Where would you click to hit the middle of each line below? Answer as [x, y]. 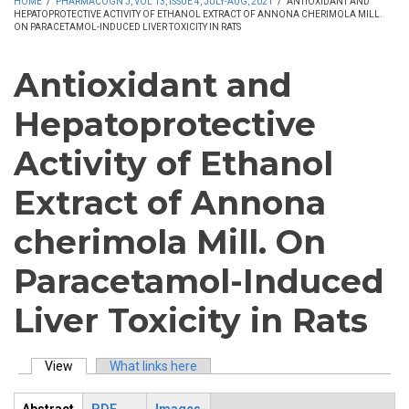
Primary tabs [72, 388]
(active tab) [106, 366]
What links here [153, 366]
